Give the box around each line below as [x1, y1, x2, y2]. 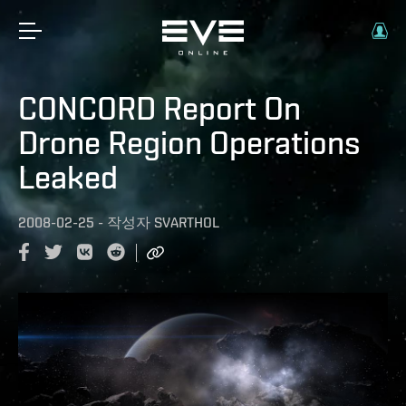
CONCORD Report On [18, 89, 301, 127]
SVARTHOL [154, 214, 219, 231]
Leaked [18, 158, 118, 196]
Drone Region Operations [18, 123, 361, 161]
